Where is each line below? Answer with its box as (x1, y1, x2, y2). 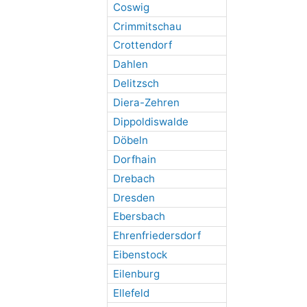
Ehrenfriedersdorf (112, 229, 201, 243)
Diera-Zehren (112, 95, 180, 109)
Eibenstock (112, 248, 167, 262)
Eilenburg (112, 267, 160, 280)
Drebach (112, 171, 155, 185)
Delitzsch (112, 76, 159, 90)
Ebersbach (112, 210, 165, 223)
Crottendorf (112, 38, 172, 52)
